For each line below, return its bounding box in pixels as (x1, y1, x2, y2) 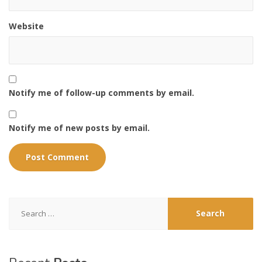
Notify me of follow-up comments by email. (9, 87, 194, 98)
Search (8, 197, 37, 209)
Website (9, 20, 44, 32)
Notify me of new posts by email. (9, 122, 150, 133)
